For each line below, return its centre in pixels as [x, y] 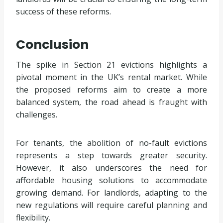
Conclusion [52, 44]
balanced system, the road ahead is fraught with [111, 102]
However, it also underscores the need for [111, 168]
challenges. [37, 115]
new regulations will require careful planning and [111, 205]
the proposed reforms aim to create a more [111, 90]
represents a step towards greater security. [111, 156]
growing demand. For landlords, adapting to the [111, 193]
